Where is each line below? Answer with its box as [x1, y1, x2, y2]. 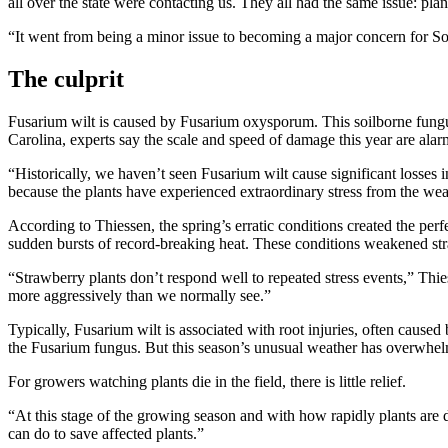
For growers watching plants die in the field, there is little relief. [8, 372, 406, 390]
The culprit [8, 65, 124, 92]
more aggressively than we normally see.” [8, 286, 271, 304]
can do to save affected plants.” [8, 424, 204, 442]
